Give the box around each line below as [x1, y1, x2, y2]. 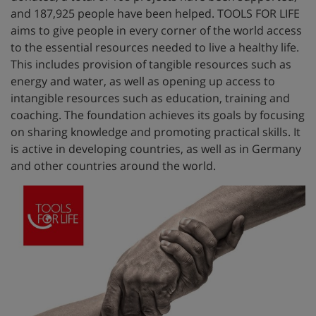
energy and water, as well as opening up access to [11, 73, 275, 89]
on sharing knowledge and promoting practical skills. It [11, 124, 300, 140]
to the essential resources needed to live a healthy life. [11, 39, 299, 55]
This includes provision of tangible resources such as [11, 56, 291, 72]
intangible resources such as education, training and [11, 90, 290, 106]
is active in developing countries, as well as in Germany [11, 141, 301, 157]
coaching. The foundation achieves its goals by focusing [11, 107, 305, 123]
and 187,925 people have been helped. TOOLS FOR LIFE [11, 6, 300, 21]
